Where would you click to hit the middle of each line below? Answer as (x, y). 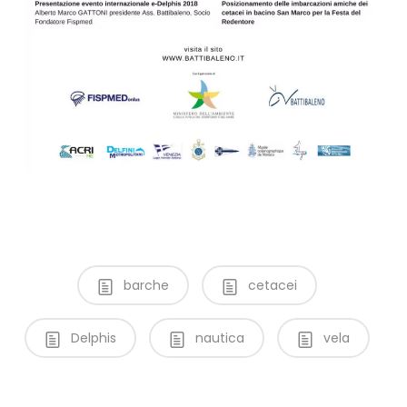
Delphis (91, 338)
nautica (218, 338)
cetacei (270, 285)
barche (144, 285)
